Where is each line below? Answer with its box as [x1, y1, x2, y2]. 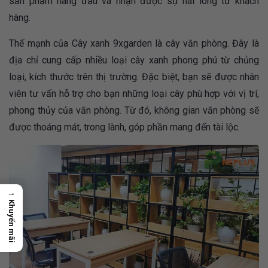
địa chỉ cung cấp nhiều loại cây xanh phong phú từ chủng [9, 54, 259, 66]
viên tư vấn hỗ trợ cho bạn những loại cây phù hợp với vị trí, [9, 87, 259, 99]
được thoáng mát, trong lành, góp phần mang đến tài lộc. [9, 121, 242, 133]
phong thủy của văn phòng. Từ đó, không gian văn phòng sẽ [9, 104, 259, 116]
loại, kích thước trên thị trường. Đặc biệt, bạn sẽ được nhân [9, 71, 259, 83]
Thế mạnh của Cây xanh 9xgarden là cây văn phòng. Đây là [9, 37, 259, 49]
